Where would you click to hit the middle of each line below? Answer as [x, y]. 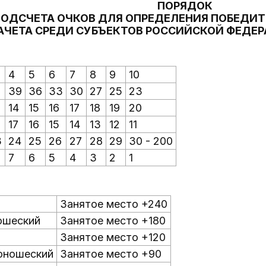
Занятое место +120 [113, 237]
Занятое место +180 [113, 221]
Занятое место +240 [114, 204]
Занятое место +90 [111, 254]
